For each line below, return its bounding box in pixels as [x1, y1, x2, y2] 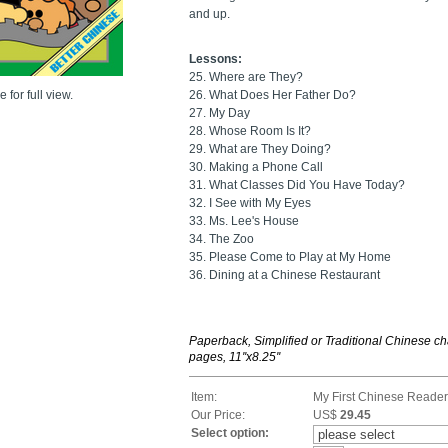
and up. [189, 6, 230, 21]
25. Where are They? [189, 69, 303, 84]
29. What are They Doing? [189, 141, 331, 156]
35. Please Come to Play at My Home [189, 249, 391, 264]
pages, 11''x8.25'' [189, 349, 280, 364]
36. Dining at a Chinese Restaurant [189, 267, 380, 282]
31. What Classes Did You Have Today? [189, 177, 405, 192]
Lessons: [189, 51, 242, 66]
